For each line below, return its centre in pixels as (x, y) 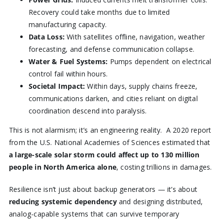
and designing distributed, (160, 201)
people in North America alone (62, 167)
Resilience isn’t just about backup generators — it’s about (103, 189)
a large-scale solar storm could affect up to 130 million (104, 154)
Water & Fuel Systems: (68, 61)
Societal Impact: (57, 86)
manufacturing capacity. (68, 24)
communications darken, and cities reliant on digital (113, 98)
